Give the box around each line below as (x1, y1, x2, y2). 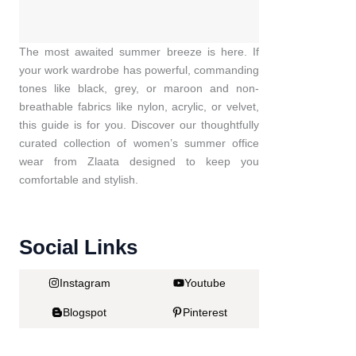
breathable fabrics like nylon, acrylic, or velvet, (19, 99, 259, 113)
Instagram (59, 277, 110, 290)
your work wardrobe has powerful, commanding (19, 63, 259, 76)
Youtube (184, 277, 226, 290)
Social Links (19, 235, 137, 260)
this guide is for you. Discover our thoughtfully (19, 118, 259, 131)
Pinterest (182, 306, 227, 319)
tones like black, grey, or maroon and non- (19, 81, 259, 95)
